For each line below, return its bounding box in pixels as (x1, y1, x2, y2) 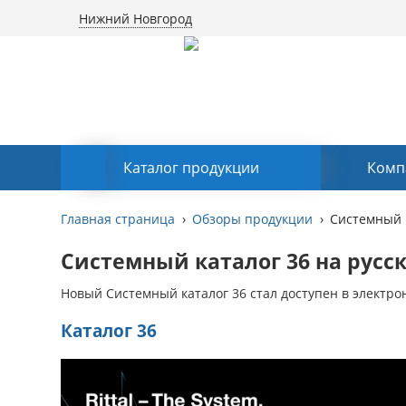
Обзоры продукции (192, 210, 314, 227)
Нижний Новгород (79, 10, 193, 27)
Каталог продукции (122, 158, 259, 178)
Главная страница (61, 210, 176, 227)
